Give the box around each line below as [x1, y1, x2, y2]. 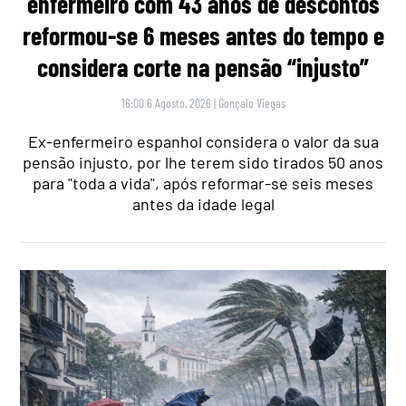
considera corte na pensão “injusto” [37, 51, 369, 82]
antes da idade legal [131, 193, 275, 214]
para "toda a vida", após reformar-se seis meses [33, 172, 373, 193]
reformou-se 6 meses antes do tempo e [22, 19, 384, 51]
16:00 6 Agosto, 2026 [121, 94, 211, 111]
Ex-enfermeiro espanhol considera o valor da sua [27, 130, 379, 151]
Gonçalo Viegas [217, 94, 285, 111]
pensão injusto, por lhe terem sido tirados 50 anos [23, 151, 383, 172]
